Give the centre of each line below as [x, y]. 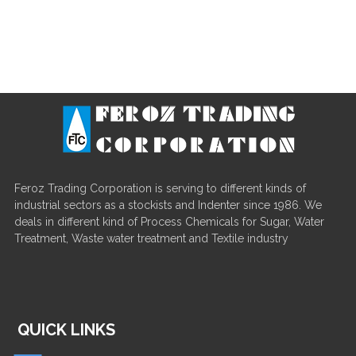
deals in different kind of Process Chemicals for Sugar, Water [169, 222]
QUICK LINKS [67, 330]
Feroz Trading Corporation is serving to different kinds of [160, 188]
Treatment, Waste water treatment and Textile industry [151, 238]
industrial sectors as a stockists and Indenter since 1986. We [168, 205]
